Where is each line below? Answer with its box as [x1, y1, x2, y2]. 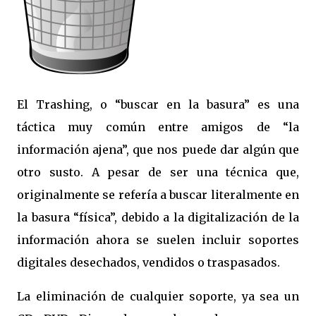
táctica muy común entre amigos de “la [17, 120, 299, 134]
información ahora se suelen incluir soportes [17, 233, 299, 247]
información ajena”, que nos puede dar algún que [17, 142, 299, 157]
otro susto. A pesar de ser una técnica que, [17, 165, 299, 179]
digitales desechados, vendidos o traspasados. [17, 255, 280, 269]
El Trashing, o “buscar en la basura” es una [17, 97, 299, 111]
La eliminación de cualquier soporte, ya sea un [17, 289, 299, 303]
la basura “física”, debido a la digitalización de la [17, 210, 299, 224]
